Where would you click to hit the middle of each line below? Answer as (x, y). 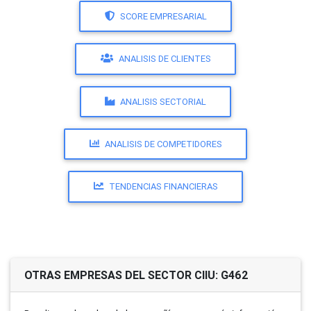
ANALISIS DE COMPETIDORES (163, 144)
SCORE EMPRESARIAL (163, 16)
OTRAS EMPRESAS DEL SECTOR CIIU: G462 (136, 275)
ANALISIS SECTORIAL (163, 101)
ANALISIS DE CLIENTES (165, 59)
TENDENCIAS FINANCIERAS (163, 187)
